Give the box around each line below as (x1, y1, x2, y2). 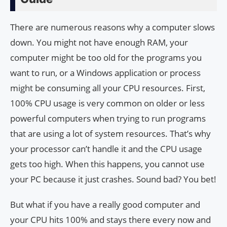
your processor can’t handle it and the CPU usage (10, 143, 202, 155)
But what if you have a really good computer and (10, 199, 200, 211)
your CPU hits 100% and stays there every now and (10, 214, 211, 226)
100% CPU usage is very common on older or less (10, 97, 205, 109)
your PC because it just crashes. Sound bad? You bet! (10, 173, 216, 185)
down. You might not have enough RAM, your (10, 36, 188, 49)
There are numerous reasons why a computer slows (10, 21, 215, 33)
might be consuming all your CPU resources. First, (10, 82, 205, 94)
